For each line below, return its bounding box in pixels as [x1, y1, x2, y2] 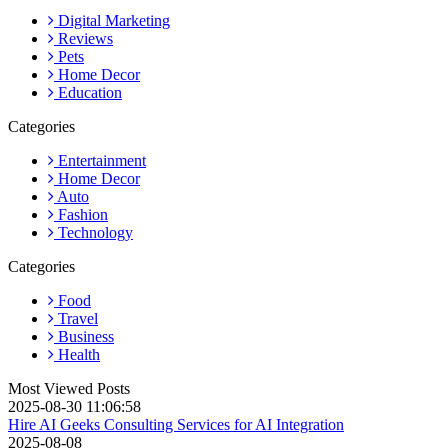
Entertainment [54, 151, 146, 169]
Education [54, 83, 122, 101]
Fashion [54, 205, 108, 223]
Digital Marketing [54, 11, 170, 29]
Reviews [54, 29, 113, 47]
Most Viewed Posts [8, 379, 130, 397]
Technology [54, 223, 133, 241]
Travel [54, 309, 98, 327]
